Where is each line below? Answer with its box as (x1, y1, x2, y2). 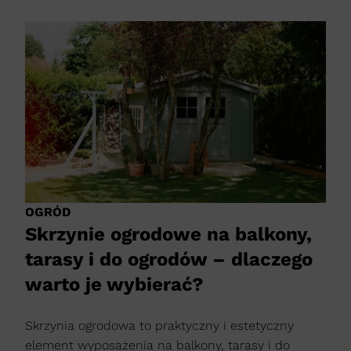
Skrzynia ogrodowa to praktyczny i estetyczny (25, 318, 294, 334)
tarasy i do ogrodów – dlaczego (25, 248, 313, 271)
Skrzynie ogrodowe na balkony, (25, 223, 312, 246)
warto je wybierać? (25, 273, 204, 296)
